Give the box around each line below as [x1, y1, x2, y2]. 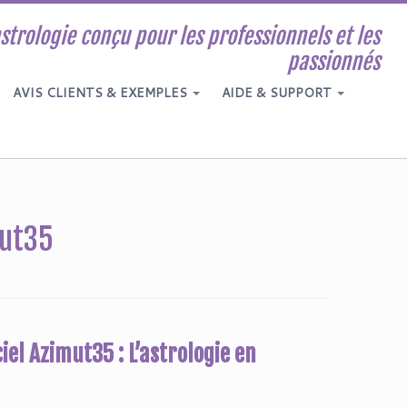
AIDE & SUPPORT [221, 84, 335, 102]
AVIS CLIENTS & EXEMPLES [12, 84, 191, 102]
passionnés [286, 48, 380, 75]
